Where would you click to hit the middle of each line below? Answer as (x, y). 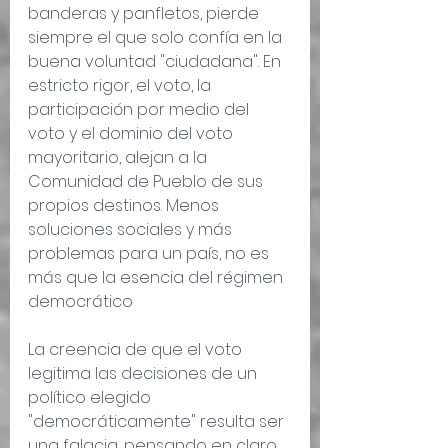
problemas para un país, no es (150, 254)
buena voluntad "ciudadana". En (156, 62)
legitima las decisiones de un (144, 374)
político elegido (91, 398)
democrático (80, 302)
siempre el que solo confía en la (157, 38)
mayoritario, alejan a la (119, 158)
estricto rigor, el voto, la (121, 86)
